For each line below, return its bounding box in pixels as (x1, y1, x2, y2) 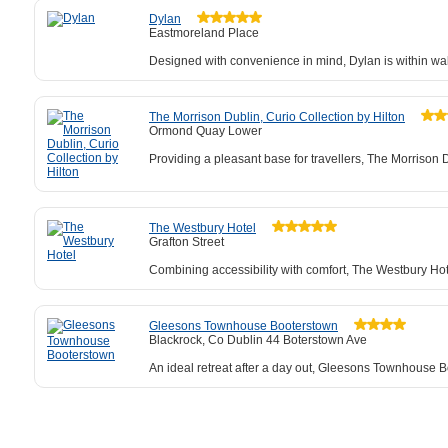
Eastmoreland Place (149, 26, 259, 40)
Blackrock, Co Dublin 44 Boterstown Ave (149, 333, 367, 347)
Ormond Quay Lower (149, 124, 262, 138)
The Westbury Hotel (149, 221, 256, 235)
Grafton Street (149, 235, 224, 249)
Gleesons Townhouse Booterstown (149, 319, 338, 333)
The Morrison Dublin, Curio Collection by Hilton (149, 110, 405, 124)
